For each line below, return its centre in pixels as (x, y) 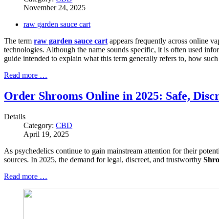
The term (19, 41)
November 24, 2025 (55, 8)
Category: (40, 125)
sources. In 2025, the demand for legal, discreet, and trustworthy (104, 159)
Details (15, 116)
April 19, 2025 (46, 134)
